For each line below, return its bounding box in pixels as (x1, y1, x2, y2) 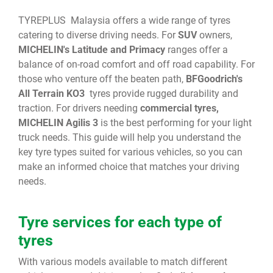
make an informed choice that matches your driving (18, 161, 239, 172)
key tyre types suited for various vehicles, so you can (18, 146, 243, 158)
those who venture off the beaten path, (18, 73, 183, 85)
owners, (199, 29, 232, 41)
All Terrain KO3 (18, 88, 87, 99)
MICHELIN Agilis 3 (18, 117, 101, 129)
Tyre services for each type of (18, 213, 222, 231)
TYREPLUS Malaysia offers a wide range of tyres (18, 15, 230, 26)
